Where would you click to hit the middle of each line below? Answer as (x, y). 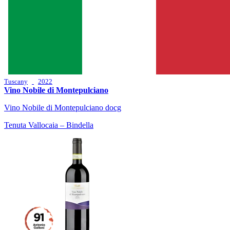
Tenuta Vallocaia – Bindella (49, 125)
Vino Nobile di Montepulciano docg (63, 108)
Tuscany (16, 82)
